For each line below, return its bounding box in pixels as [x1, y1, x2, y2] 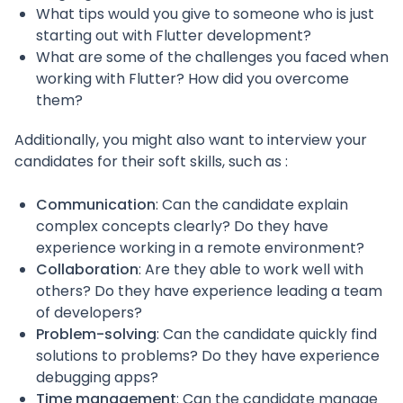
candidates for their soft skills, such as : [14, 151, 288, 172]
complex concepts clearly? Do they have [36, 216, 328, 237]
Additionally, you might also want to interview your [14, 130, 367, 150]
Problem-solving [36, 324, 157, 345]
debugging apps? [36, 367, 158, 388]
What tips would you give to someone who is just [36, 4, 374, 24]
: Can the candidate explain [156, 194, 348, 215]
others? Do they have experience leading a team [36, 281, 382, 301]
